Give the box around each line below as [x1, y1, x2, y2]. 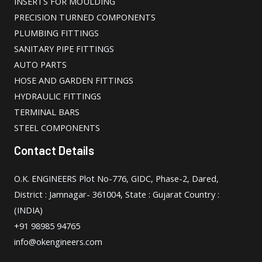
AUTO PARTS [14, 58, 67, 71]
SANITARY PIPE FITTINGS [14, 43, 114, 55]
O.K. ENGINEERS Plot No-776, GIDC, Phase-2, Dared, [14, 173, 219, 185]
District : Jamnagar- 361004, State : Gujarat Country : [14, 188, 219, 201]
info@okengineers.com [14, 236, 102, 248]
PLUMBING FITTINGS [14, 27, 99, 39]
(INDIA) [14, 204, 43, 216]
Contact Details [14, 143, 94, 158]
